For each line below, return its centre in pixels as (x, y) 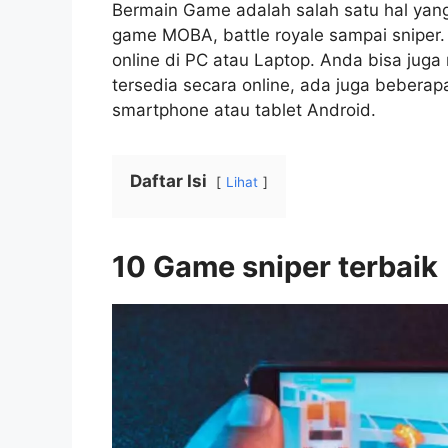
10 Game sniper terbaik (275, 267)
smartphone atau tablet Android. (244, 110)
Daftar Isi (168, 181)
